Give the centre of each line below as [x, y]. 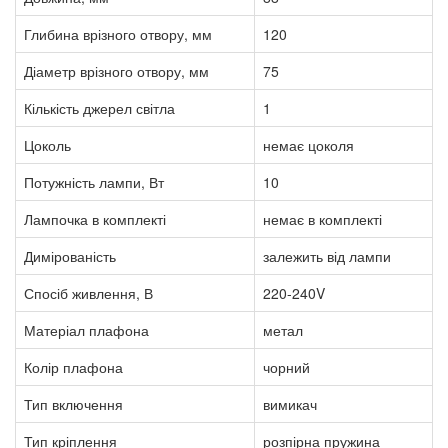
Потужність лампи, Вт [94, 181]
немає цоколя [308, 144]
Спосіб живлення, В [88, 292]
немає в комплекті [322, 218]
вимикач [290, 403]
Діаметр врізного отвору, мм [116, 70]
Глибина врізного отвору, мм [118, 33]
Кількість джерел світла [99, 107]
